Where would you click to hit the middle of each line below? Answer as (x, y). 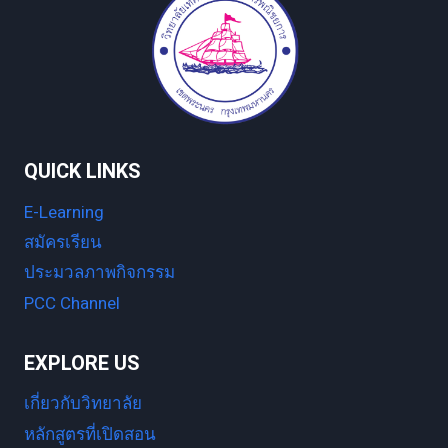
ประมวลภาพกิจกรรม (99, 273)
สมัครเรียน (63, 243)
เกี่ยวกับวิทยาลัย (83, 404)
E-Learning (64, 212)
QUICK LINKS (82, 172)
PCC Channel (72, 303)
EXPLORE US (82, 363)
